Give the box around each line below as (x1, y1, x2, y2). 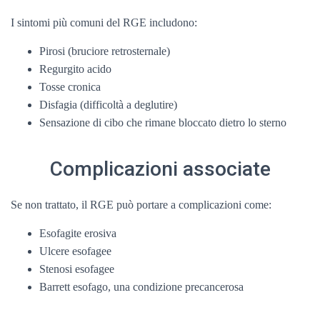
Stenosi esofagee (39, 263, 114, 275)
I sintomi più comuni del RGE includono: (11, 16, 197, 29)
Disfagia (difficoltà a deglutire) (39, 99, 177, 111)
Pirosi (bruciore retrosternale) (39, 45, 170, 57)
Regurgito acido (39, 63, 111, 75)
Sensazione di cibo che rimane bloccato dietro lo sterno (39, 116, 286, 129)
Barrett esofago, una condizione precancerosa (39, 281, 244, 293)
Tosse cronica (39, 81, 101, 93)
